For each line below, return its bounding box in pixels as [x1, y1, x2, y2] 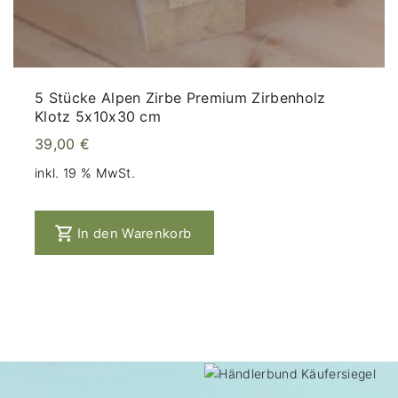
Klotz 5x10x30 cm [35, 107, 162, 126]
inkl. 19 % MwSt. [35, 164, 136, 180]
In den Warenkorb [77, 225, 192, 242]
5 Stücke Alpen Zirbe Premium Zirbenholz [35, 89, 326, 107]
